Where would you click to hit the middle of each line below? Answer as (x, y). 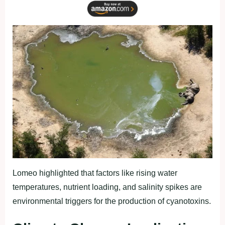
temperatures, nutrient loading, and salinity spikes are (107, 187)
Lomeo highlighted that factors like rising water (95, 173)
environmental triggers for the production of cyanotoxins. (112, 201)
